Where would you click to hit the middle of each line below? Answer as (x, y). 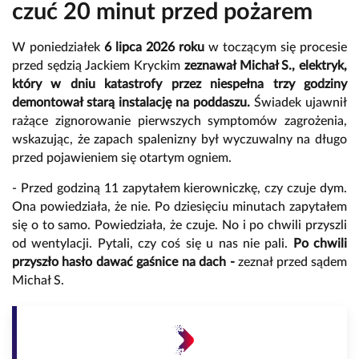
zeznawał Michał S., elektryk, (266, 65)
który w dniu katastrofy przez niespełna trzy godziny (179, 84)
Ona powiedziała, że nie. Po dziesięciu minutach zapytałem (179, 206)
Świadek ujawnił (298, 102)
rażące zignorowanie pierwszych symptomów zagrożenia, (179, 121)
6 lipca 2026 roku (154, 47)
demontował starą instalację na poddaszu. (131, 102)
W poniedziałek (58, 47)
